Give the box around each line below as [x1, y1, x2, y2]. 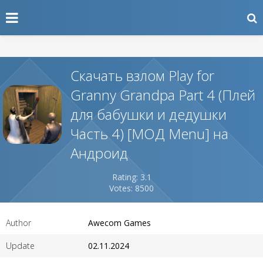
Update [6, 240, 35, 251]
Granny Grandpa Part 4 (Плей [70, 85, 255, 104]
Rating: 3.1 [112, 171, 151, 183]
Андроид [70, 143, 128, 163]
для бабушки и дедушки [70, 104, 227, 124]
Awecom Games [88, 217, 151, 228]
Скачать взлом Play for [70, 66, 214, 85]
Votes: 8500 [109, 183, 154, 194]
